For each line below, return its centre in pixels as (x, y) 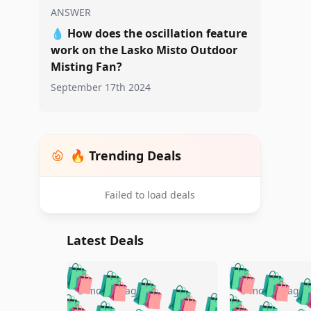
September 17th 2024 (101, 87)
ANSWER (71, 12)
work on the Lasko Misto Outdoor (144, 50)
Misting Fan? (86, 67)
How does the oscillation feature (157, 33)
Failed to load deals (150, 195)
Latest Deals (105, 240)
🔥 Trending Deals (126, 155)
